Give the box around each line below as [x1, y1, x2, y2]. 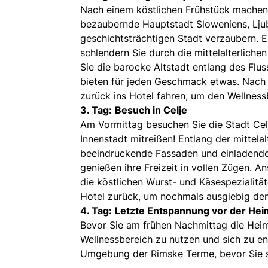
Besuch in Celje [115, 103, 187, 116]
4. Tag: [80, 204, 112, 217]
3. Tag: [80, 103, 112, 116]
